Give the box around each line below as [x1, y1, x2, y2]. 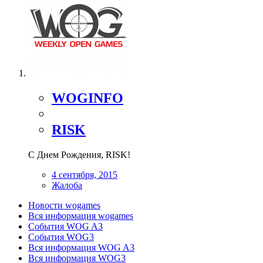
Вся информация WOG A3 [28, 242, 134, 252]
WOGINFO [52, 90, 123, 106]
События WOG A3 [28, 221, 103, 231]
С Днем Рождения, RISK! [28, 149, 130, 160]
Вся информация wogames [28, 210, 133, 221]
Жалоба [52, 180, 82, 190]
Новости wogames [28, 200, 100, 210]
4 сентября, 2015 [52, 169, 117, 180]
